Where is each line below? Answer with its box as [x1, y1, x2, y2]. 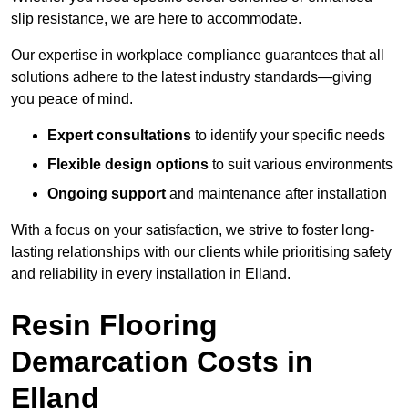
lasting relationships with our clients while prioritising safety [11, 244, 392, 260]
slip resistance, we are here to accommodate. [11, 11, 301, 27]
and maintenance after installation [166, 186, 387, 202]
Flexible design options [47, 157, 209, 173]
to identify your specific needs [191, 127, 385, 144]
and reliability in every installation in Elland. [11, 266, 291, 282]
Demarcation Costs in [11, 345, 313, 379]
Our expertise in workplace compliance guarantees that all [11, 47, 384, 64]
